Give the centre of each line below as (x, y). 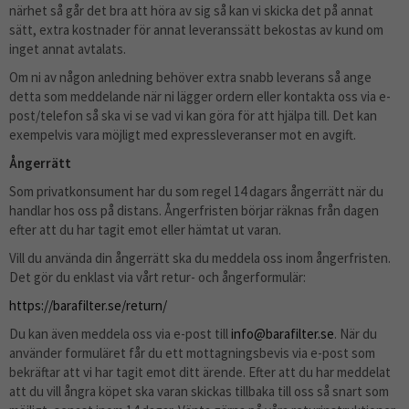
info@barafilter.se (283, 334)
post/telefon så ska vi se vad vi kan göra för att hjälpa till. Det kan (193, 115)
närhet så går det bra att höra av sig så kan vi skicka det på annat (191, 10)
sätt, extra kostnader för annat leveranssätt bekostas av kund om (196, 30)
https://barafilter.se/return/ (88, 305)
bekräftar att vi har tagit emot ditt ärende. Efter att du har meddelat (200, 372)
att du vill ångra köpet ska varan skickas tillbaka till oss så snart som (199, 391)
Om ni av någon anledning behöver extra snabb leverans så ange (190, 77)
